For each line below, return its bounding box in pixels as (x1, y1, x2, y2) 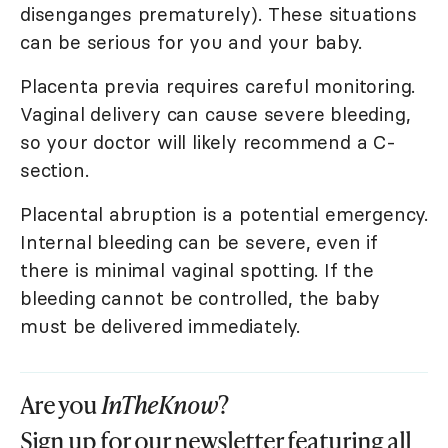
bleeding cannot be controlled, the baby (20, 286, 381, 311)
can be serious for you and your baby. (20, 30, 362, 55)
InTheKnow (101, 388, 218, 422)
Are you (20, 388, 101, 422)
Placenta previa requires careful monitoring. (20, 74, 416, 99)
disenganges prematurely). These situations (20, 2, 417, 27)
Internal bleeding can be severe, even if (20, 230, 378, 255)
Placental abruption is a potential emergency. (20, 202, 428, 227)
